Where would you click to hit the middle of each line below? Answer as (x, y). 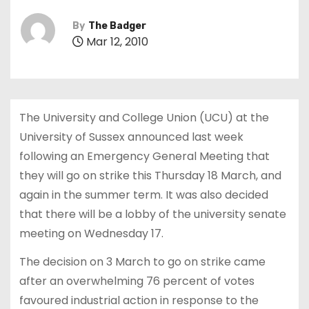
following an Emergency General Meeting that (144, 156)
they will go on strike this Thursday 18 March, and (150, 175)
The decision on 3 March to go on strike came (142, 261)
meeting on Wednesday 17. (91, 233)
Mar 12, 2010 (116, 41)
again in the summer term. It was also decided (143, 195)
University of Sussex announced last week (131, 137)
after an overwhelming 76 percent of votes (137, 281)
